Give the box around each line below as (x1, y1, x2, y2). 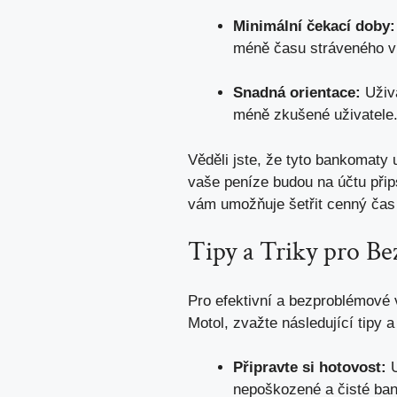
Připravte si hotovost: (233, 359, 386, 377)
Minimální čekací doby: (233, 17, 395, 35)
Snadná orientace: (233, 84, 361, 102)
